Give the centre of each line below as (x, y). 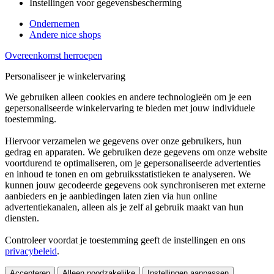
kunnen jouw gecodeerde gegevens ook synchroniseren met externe (135, 185)
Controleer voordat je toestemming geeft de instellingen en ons (125, 240)
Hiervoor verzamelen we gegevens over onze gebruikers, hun (123, 141)
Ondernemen (54, 24)
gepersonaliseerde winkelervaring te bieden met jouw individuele (130, 108)
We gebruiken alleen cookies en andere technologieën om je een (128, 97)
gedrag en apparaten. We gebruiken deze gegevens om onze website (136, 152)
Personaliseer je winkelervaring (65, 76)
